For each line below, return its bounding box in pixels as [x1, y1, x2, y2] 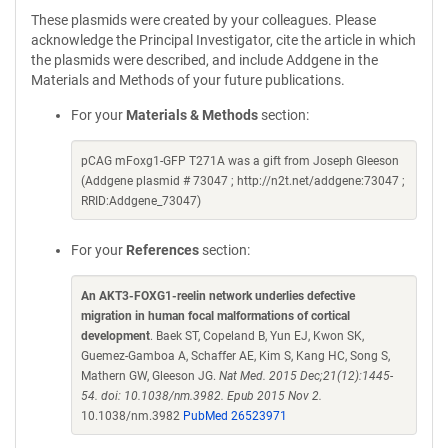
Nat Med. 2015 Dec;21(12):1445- [219, 369, 393, 383]
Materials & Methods [126, 107, 258, 123]
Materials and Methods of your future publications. [31, 72, 345, 88]
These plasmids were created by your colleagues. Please [31, 12, 376, 28]
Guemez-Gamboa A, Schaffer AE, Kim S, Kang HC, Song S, [81, 349, 390, 363]
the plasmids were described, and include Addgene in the [31, 52, 378, 68]
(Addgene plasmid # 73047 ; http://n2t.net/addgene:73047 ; [81, 174, 405, 188]
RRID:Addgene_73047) [81, 194, 201, 208]
